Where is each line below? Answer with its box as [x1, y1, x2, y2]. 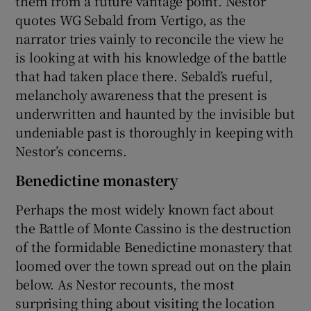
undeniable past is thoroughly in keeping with [15, 123, 294, 142]
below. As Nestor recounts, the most [15, 275, 235, 294]
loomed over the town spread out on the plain [15, 256, 292, 275]
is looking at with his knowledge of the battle [15, 48, 287, 67]
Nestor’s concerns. [15, 142, 127, 160]
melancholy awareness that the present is [15, 85, 267, 104]
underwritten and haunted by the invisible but [15, 104, 295, 123]
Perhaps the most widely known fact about [15, 200, 274, 219]
